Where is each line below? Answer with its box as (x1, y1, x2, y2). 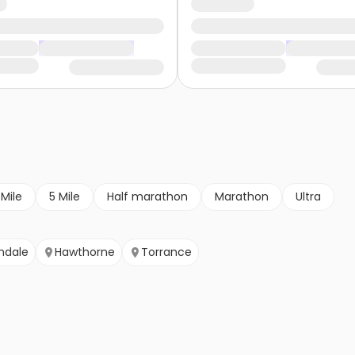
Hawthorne (55, 244, 115, 261)
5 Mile (49, 189, 80, 205)
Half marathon (107, 189, 188, 205)
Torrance (141, 244, 192, 261)
